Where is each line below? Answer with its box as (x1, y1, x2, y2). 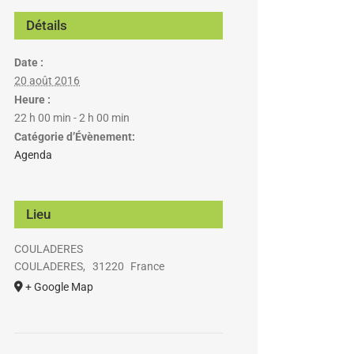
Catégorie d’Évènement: (14, 130, 135, 143)
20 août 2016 (14, 74, 80, 87)
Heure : (14, 93, 51, 106)
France (130, 260, 165, 273)
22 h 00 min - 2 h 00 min (14, 111, 130, 124)
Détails (26, 17, 67, 33)
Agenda (14, 149, 52, 161)
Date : (14, 56, 43, 69)
